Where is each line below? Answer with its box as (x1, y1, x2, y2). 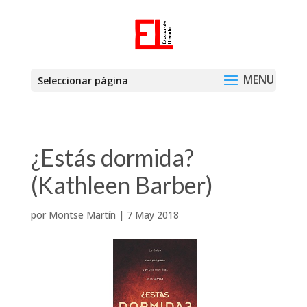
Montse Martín (48, 208, 116, 221)
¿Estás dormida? (30, 143, 194, 171)
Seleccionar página (37, 74, 128, 87)
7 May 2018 (126, 208, 179, 221)
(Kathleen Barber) (30, 171, 213, 199)
